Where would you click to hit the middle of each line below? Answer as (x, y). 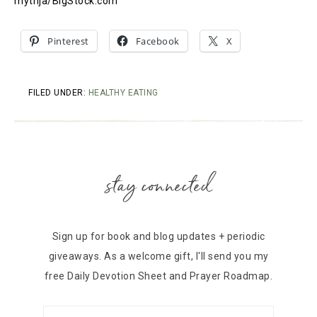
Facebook (157, 41)
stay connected (158, 185)
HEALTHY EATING (123, 93)
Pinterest (68, 41)
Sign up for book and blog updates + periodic (158, 236)
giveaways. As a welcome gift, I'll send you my (158, 256)
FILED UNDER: (58, 93)
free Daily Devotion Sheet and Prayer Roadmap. (158, 276)
